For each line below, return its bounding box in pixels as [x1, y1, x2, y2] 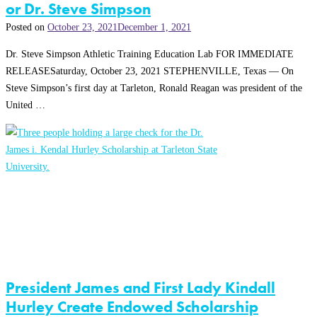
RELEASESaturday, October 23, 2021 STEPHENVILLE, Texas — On [6, 65, 294, 77]
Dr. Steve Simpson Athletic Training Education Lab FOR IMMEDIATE [6, 48, 294, 60]
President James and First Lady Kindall [6, 277, 275, 297]
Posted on [6, 21, 47, 33]
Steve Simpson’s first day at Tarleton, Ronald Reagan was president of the [6, 82, 302, 94]
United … [6, 99, 45, 111]
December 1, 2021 [117, 21, 191, 33]
